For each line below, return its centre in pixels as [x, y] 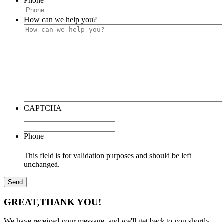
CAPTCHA [43, 108]
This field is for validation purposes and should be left [108, 155]
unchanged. [42, 164]
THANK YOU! [70, 202]
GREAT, [22, 202]
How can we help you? [60, 19]
